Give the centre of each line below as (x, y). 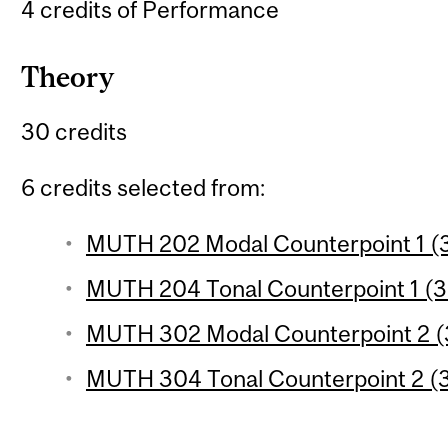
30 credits (74, 132)
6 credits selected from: (143, 187)
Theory (68, 77)
